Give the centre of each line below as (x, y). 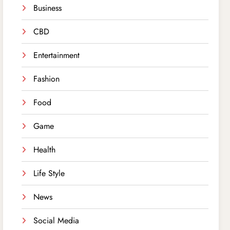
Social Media (56, 220)
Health (45, 149)
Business (48, 8)
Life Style (49, 173)
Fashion (47, 79)
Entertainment (57, 55)
